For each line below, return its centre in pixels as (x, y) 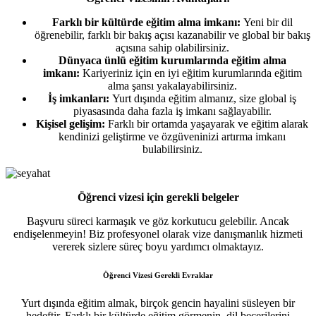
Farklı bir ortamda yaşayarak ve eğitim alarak (207, 123)
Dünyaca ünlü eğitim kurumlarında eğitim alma (172, 60)
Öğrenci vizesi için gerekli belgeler (158, 197)
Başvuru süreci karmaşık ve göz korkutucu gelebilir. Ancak (158, 221)
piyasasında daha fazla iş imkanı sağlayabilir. (172, 111)
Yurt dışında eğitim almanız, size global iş (203, 98)
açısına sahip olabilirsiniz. (172, 47)
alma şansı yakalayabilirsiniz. (172, 85)
